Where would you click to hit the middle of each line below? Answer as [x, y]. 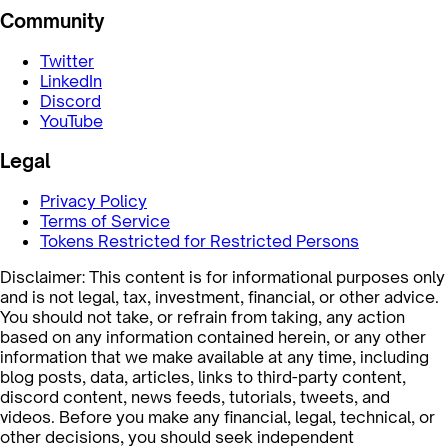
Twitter [67, 60]
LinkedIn [71, 80]
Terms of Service [105, 221]
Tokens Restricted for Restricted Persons [199, 241]
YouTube [71, 120]
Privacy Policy [93, 201]
